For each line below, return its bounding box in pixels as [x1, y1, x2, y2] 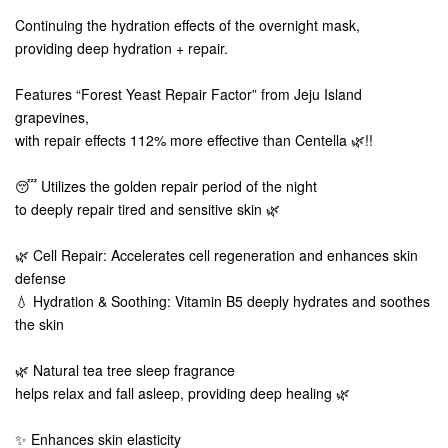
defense [15, 268, 66, 288]
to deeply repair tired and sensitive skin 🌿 [15, 199, 280, 219]
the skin [15, 314, 64, 334]
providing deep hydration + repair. [15, 38, 228, 58]
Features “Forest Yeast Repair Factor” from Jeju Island [15, 84, 362, 104]
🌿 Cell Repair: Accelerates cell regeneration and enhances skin [15, 245, 418, 265]
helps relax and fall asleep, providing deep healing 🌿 [15, 383, 350, 403]
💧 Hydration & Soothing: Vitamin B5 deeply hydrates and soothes [15, 291, 430, 311]
